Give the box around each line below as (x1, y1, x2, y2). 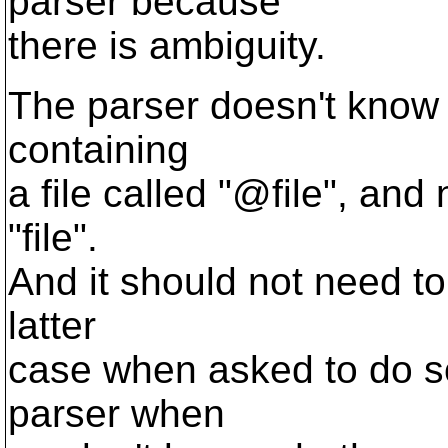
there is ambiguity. (8, 24, 326, 67)
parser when (8, 392, 225, 435)
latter (8, 304, 96, 347)
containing (8, 128, 189, 171)
